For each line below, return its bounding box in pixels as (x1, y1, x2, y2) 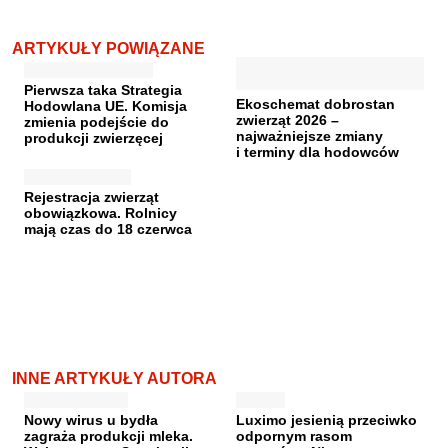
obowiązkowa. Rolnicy (24, 205, 177, 221)
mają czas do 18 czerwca (24, 221, 192, 237)
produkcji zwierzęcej (24, 130, 163, 146)
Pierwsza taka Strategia (24, 82, 182, 98)
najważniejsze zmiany (236, 128, 383, 144)
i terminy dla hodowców (236, 144, 399, 160)
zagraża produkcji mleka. (24, 428, 193, 444)
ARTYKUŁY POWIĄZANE (12, 40, 205, 57)
